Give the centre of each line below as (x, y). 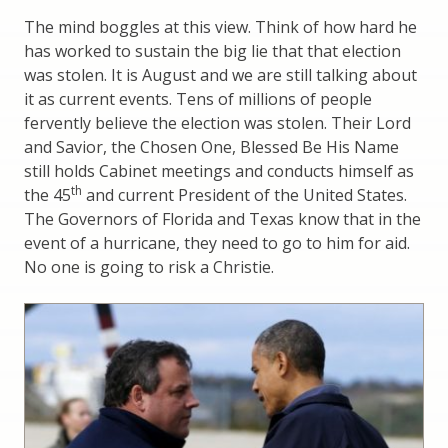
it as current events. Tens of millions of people (198, 99)
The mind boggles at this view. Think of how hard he (220, 27)
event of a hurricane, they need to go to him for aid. (217, 243)
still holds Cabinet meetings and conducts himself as (219, 171)
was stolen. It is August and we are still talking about (220, 75)
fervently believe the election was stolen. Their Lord (217, 123)
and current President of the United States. (244, 195)
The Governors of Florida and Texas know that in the (222, 219)
